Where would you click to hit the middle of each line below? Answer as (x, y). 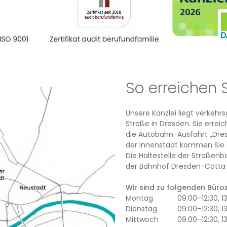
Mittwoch (142, 219)
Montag (140, 198)
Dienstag (142, 209)
